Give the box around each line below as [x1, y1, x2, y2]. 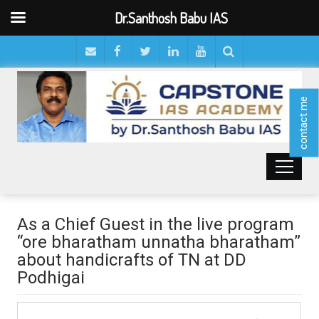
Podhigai [17, 267, 85, 288]
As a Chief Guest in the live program [17, 214, 294, 234]
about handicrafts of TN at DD [17, 249, 246, 270]
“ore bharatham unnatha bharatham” [17, 231, 300, 252]
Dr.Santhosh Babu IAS [115, 9, 229, 27]
